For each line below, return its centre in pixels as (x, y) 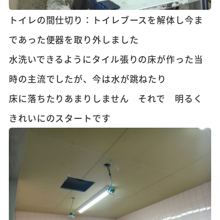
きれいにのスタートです (60, 118)
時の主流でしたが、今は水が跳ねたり (88, 78)
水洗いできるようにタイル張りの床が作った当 (106, 59)
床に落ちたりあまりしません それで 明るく (106, 98)
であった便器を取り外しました (74, 39)
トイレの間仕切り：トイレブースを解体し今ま (106, 19)
